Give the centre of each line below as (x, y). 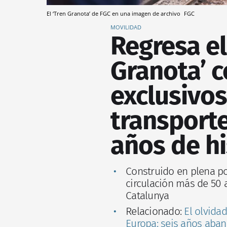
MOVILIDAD (126, 27)
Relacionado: (155, 211)
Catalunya (147, 195)
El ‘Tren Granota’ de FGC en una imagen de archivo (114, 13)
